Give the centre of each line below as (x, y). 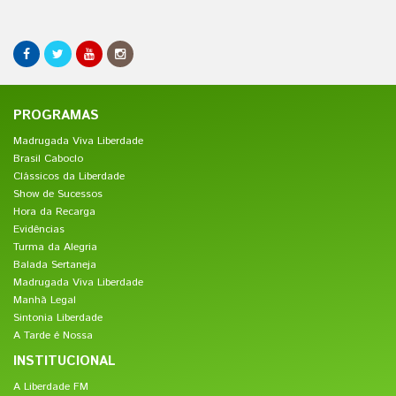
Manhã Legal (45, 300)
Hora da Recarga (54, 212)
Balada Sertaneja (55, 265)
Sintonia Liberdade (58, 318)
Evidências (39, 229)
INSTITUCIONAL (65, 361)
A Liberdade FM (51, 387)
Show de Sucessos (58, 194)
